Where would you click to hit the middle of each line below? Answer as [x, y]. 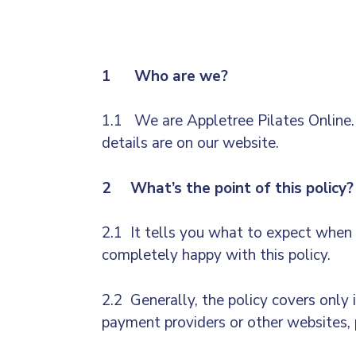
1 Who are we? [165, 76]
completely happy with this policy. [216, 255]
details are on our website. [190, 143]
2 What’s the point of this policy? [228, 188]
